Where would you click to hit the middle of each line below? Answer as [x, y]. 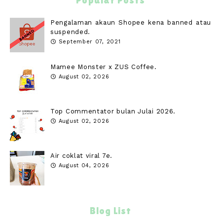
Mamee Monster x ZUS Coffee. [104, 67]
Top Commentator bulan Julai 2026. [113, 111]
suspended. [70, 32]
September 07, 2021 [90, 42]
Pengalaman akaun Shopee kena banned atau [131, 23]
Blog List [110, 211]
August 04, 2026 [84, 166]
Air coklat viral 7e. [81, 156]
